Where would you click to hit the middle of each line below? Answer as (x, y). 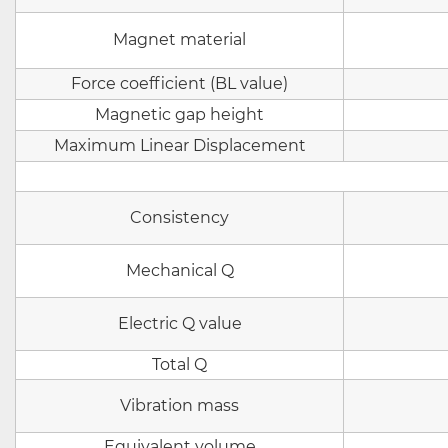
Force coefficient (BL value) (179, 83)
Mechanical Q (179, 270)
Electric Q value (179, 323)
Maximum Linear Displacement (179, 145)
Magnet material (179, 39)
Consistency (179, 217)
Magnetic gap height (179, 114)
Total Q (179, 364)
